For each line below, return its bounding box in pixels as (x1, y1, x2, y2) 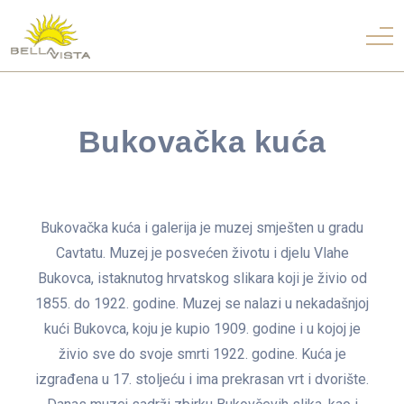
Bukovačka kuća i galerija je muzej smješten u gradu (41, 219, 363, 236)
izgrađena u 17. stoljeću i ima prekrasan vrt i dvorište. (35, 371, 369, 388)
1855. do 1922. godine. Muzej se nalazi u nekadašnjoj (35, 295, 369, 312)
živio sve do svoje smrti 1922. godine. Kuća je (58, 345, 346, 363)
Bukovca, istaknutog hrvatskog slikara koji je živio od (37, 270, 367, 287)
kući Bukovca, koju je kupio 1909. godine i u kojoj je (43, 320, 361, 337)
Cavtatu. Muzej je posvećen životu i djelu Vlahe (55, 244, 349, 262)
